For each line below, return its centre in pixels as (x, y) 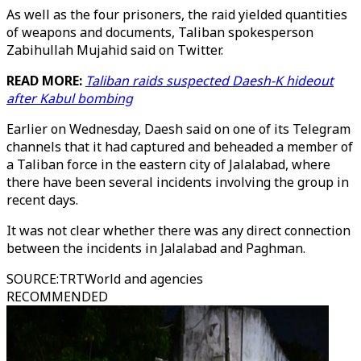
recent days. (42, 200)
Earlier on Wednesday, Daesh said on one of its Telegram (178, 129)
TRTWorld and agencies (131, 279)
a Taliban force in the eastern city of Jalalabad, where (168, 164)
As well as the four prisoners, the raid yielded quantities (177, 15)
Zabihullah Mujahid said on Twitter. (115, 50)
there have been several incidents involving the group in (178, 182)
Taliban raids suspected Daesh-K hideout (210, 81)
